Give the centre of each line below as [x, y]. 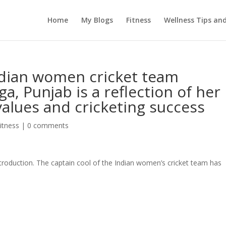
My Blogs [97, 20]
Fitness [138, 20]
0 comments [48, 125]
